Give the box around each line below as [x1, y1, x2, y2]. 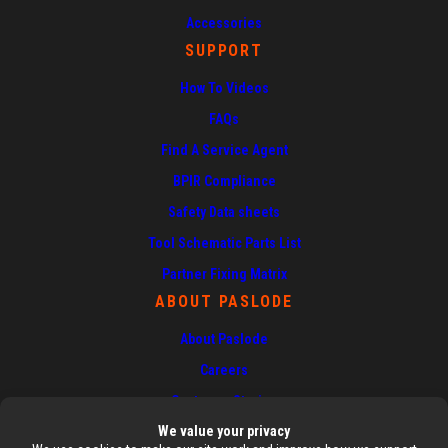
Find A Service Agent [160, 142, 288, 159]
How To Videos [179, 80, 269, 97]
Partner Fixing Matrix [161, 266, 287, 283]
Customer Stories [171, 393, 277, 410]
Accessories [186, 15, 262, 32]
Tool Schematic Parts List [147, 235, 301, 252]
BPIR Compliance [172, 173, 276, 190]
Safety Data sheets [168, 204, 280, 221]
